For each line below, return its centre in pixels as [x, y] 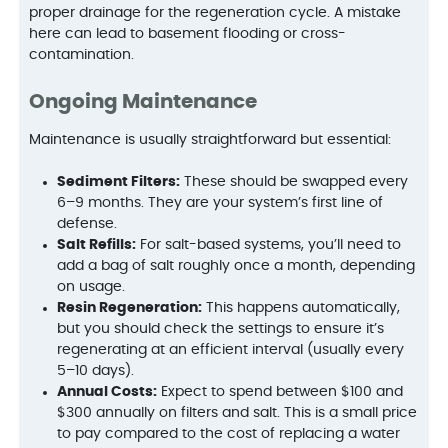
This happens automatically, [301, 307]
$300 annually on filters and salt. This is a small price [237, 412]
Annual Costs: [107, 391]
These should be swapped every [294, 181]
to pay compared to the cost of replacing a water [229, 433]
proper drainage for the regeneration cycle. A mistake [215, 12]
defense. [87, 223]
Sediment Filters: [119, 181]
